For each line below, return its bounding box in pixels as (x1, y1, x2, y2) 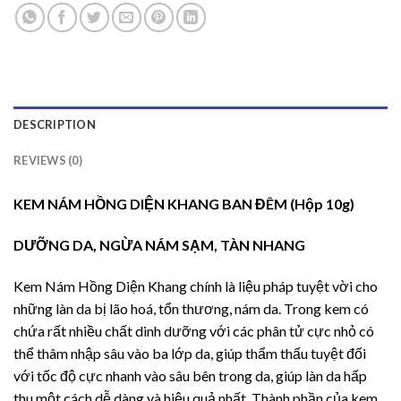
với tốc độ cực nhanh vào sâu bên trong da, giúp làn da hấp (13, 366, 367, 384)
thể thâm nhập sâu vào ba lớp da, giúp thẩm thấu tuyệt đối (13, 344, 366, 362)
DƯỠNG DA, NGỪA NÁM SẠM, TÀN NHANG (13, 236, 308, 254)
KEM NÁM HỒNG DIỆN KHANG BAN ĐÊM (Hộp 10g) (13, 195, 354, 213)
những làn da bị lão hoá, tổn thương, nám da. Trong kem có (13, 299, 369, 317)
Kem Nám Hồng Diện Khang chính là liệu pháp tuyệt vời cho (13, 277, 378, 294)
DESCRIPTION (13, 117, 96, 132)
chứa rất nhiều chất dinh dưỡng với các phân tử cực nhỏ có (13, 321, 374, 339)
